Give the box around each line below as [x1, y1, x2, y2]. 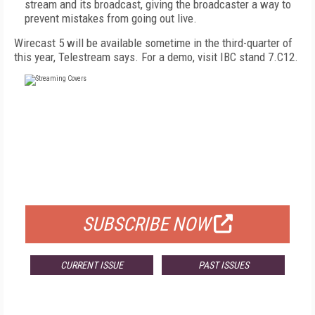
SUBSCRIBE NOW [82, 213, 210, 236]
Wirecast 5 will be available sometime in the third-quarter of [14, 36, 292, 50]
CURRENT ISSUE [60, 259, 123, 271]
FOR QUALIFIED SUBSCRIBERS [86, 181, 229, 195]
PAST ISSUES [198, 259, 249, 271]
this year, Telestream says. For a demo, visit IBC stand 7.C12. [14, 50, 298, 64]
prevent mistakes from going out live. [25, 11, 197, 25]
